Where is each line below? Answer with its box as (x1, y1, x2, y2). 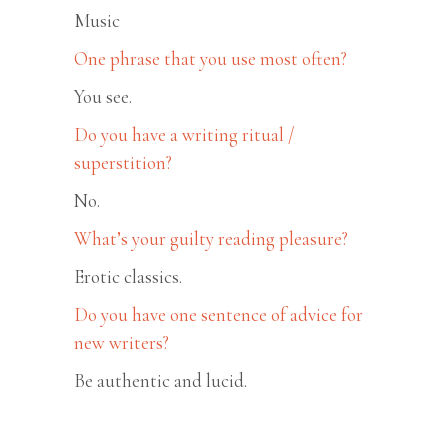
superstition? (74, 150, 172, 174)
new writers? (74, 330, 169, 354)
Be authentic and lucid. (74, 368, 247, 392)
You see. (74, 84, 132, 108)
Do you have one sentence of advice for (74, 302, 363, 326)
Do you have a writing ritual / (74, 122, 294, 146)
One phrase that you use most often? (74, 46, 347, 70)
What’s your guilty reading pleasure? (74, 226, 348, 250)
